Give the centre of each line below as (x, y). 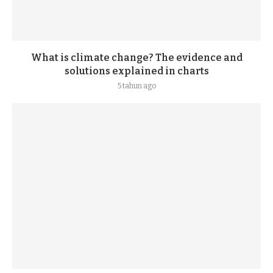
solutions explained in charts (136, 71)
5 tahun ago (136, 86)
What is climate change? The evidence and (136, 58)
